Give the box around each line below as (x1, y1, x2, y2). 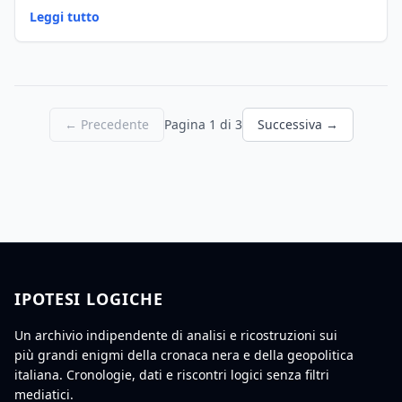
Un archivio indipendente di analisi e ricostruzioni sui (14, 327, 337, 344)
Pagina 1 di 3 (163, 116, 242, 133)
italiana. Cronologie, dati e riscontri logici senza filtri (14, 366, 329, 383)
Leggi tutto (30, 8, 100, 25)
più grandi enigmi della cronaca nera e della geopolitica (14, 346, 354, 363)
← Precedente (64, 116, 149, 133)
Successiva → (257, 116, 338, 133)
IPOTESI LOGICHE (14, 288, 163, 310)
